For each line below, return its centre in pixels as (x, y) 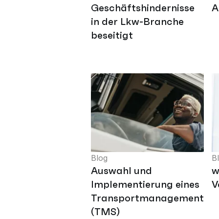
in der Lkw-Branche (137, 22)
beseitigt (112, 35)
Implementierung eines (145, 184)
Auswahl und (121, 170)
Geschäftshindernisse (143, 8)
